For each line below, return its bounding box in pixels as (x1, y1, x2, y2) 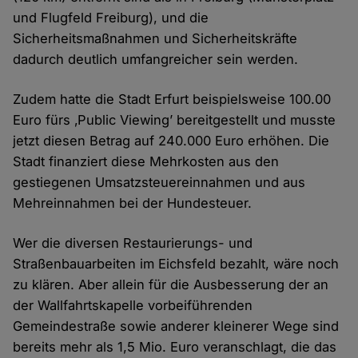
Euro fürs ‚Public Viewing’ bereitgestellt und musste (13, 112, 336, 129)
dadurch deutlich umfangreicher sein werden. (13, 51, 299, 68)
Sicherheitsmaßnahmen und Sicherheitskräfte (13, 30, 298, 47)
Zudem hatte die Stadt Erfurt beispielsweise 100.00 (13, 91, 332, 108)
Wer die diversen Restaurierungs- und (13, 235, 253, 252)
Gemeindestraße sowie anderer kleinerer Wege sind (13, 318, 340, 335)
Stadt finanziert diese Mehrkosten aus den (13, 153, 280, 170)
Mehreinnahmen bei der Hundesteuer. (13, 195, 253, 212)
